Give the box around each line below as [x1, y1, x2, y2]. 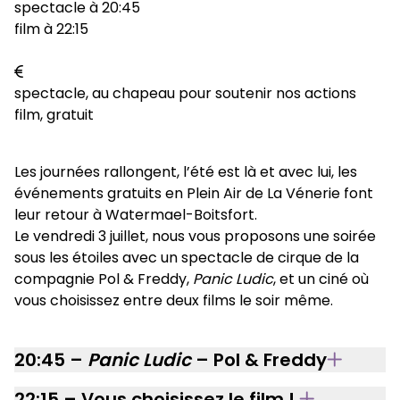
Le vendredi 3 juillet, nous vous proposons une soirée [14, 225, 376, 246]
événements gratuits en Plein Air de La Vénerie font [14, 182, 373, 204]
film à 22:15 [14, 18, 88, 39]
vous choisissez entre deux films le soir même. [14, 289, 337, 311]
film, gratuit [14, 104, 94, 125]
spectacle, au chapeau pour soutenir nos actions [14, 82, 356, 104]
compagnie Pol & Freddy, [14, 268, 193, 289]
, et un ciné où [273, 268, 369, 289]
